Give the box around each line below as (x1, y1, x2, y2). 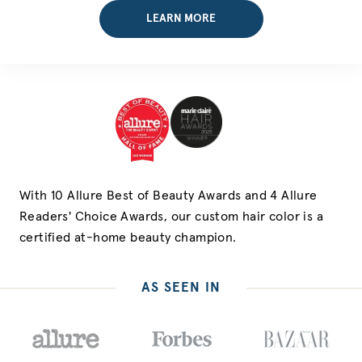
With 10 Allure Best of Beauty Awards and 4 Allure (19, 189, 318, 202)
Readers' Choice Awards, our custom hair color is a (19, 210, 323, 223)
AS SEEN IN (141, 281, 221, 295)
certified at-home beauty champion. (19, 231, 237, 244)
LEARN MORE (146, 13, 216, 24)
